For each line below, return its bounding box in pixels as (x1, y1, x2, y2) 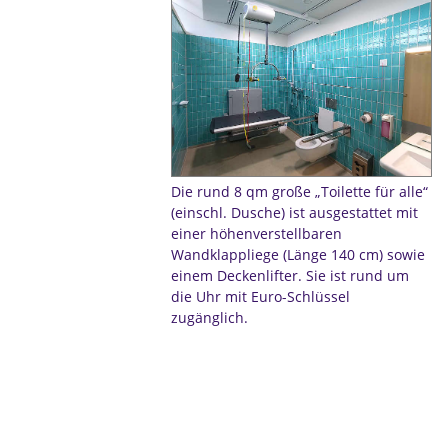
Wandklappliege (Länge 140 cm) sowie (170, 244, 425, 264)
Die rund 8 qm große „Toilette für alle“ (170, 181, 428, 201)
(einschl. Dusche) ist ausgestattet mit (170, 202, 418, 222)
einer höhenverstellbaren (170, 223, 342, 243)
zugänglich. (170, 307, 248, 327)
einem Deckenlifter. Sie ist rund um (170, 265, 409, 285)
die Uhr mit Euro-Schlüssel (170, 286, 350, 306)
